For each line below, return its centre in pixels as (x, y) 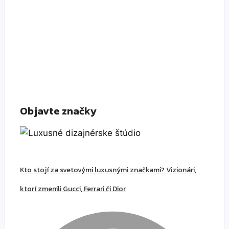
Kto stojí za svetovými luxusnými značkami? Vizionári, (108, 170)
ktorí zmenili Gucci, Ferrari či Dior (73, 189)
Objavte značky (58, 111)
